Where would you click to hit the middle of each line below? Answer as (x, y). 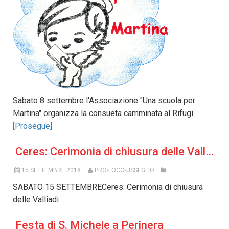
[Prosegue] (32, 126)
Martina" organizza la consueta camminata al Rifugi (103, 113)
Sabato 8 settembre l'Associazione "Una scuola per (104, 101)
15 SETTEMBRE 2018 (51, 170)
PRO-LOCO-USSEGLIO (124, 170)
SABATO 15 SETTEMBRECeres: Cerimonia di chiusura (108, 187)
